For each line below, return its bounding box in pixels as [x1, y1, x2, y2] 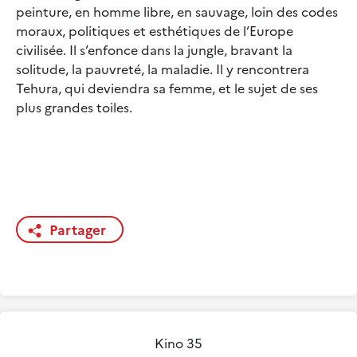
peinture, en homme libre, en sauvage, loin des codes [16, 2, 338, 22]
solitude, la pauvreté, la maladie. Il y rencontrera [16, 59, 309, 79]
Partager [49, 219, 106, 241]
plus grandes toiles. [16, 97, 132, 117]
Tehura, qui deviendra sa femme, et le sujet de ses [16, 78, 318, 98]
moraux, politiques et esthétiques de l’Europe [16, 21, 293, 41]
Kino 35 [155, 333, 202, 353]
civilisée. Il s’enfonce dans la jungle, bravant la [16, 40, 292, 60]
